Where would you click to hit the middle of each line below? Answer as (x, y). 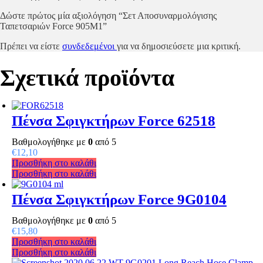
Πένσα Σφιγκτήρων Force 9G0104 (119, 199)
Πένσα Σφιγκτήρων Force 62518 (114, 121)
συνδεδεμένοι (90, 46)
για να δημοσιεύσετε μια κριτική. (179, 46)
